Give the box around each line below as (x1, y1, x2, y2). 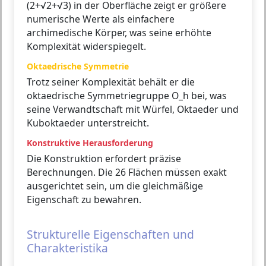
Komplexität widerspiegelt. (27, 40, 146, 53)
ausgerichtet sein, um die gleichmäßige (27, 179, 203, 193)
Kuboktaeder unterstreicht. (27, 116, 149, 130)
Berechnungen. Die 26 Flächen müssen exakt (27, 166, 227, 179)
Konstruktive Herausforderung (27, 137, 153, 149)
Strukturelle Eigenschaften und (27, 226, 194, 243)
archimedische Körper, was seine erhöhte (27, 26, 211, 40)
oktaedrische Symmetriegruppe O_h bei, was (27, 89, 227, 103)
